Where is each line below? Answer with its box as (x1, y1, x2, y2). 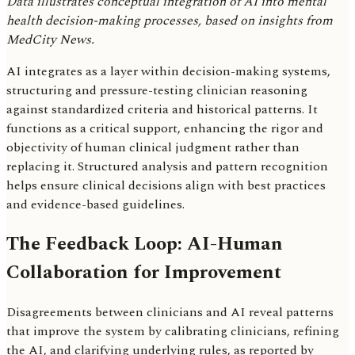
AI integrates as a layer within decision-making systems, (6, 62, 330, 82)
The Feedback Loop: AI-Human (6, 230, 283, 259)
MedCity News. (6, 30, 94, 50)
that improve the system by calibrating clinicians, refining (6, 322, 339, 342)
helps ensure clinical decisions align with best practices (6, 176, 326, 196)
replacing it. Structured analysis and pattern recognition (6, 157, 328, 177)
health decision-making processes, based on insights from (6, 11, 333, 31)
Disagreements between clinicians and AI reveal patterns (6, 303, 334, 323)
